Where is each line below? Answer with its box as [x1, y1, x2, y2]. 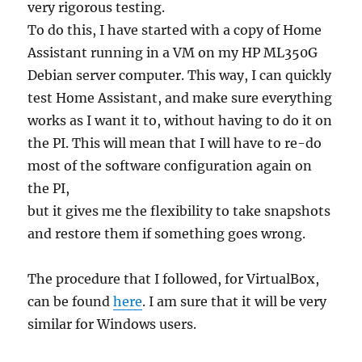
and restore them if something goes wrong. [27, 225, 306, 242]
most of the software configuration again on [27, 158, 313, 175]
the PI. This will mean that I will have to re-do [27, 135, 322, 152]
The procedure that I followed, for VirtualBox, [27, 271, 320, 288]
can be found [27, 293, 114, 310]
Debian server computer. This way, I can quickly [27, 67, 332, 84]
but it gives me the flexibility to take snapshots [27, 203, 331, 220]
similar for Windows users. [27, 316, 197, 333]
